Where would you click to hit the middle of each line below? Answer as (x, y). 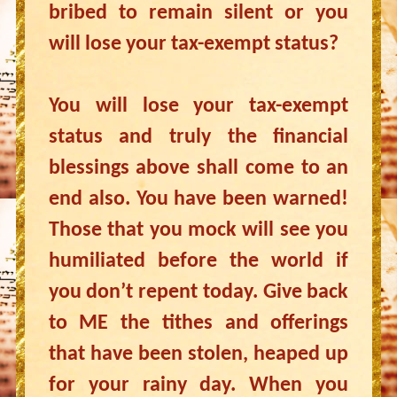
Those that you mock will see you (198, 230)
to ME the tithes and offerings (198, 323)
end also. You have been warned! (198, 199)
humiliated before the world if (198, 261)
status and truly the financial (198, 137)
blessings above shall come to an (198, 168)
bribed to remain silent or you (198, 13)
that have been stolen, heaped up (198, 354)
